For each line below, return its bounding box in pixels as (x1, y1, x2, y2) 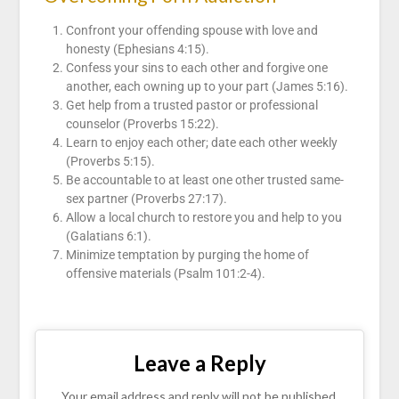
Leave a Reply (133, 350, 266, 377)
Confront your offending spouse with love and (65, 23, 318, 38)
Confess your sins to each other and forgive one (65, 61, 328, 76)
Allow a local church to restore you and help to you (65, 210, 342, 225)
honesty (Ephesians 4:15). (65, 42, 212, 57)
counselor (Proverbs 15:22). (65, 117, 219, 132)
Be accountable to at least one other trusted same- (65, 173, 344, 188)
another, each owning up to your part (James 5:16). (65, 79, 348, 94)
